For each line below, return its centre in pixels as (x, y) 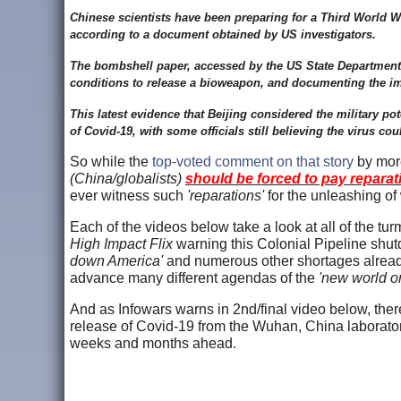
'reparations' (226, 195)
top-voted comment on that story (253, 161)
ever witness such (128, 195)
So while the (111, 161)
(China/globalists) (128, 178)
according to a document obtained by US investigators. (225, 34)
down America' (116, 260)
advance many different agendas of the (192, 277)
